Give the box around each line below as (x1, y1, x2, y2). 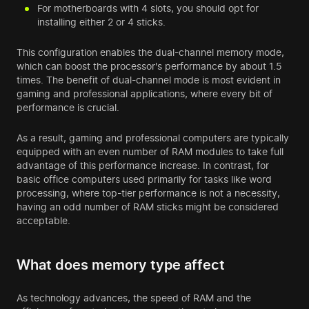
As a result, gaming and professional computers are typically (17, 132, 289, 144)
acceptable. (17, 215, 70, 227)
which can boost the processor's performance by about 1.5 (17, 60, 282, 72)
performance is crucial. (17, 101, 119, 114)
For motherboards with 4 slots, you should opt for (37, 2, 259, 14)
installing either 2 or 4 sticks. (37, 16, 166, 28)
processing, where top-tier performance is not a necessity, (17, 187, 280, 199)
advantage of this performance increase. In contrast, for (17, 159, 269, 172)
